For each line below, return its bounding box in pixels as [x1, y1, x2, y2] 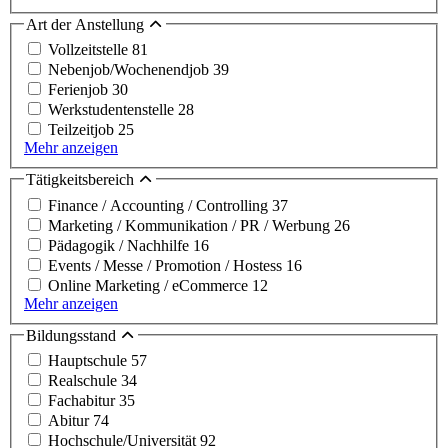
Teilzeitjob [48, 121, 118, 139]
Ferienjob [48, 81, 112, 99]
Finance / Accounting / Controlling [48, 196, 272, 214]
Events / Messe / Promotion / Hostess [48, 256, 286, 274]
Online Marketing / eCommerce [48, 276, 252, 294]
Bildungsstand [26, 326, 120, 344]
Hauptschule [48, 352, 131, 370]
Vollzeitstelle [48, 41, 132, 59]
